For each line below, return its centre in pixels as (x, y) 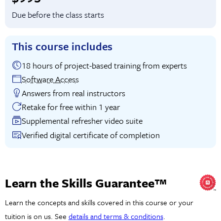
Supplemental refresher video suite (82, 121)
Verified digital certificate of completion (91, 135)
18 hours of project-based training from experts (121, 65)
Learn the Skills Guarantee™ (86, 183)
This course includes (62, 46)
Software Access (50, 79)
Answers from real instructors (73, 93)
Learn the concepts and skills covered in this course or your (99, 202)
